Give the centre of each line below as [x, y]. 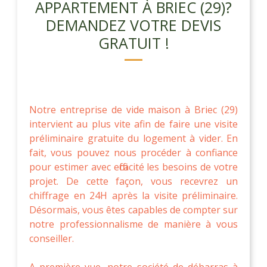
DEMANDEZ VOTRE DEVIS [133, 25]
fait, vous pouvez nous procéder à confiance [133, 152]
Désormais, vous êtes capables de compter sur [133, 209]
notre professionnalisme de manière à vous [133, 224]
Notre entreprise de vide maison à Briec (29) [133, 109]
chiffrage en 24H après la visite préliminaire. [133, 195]
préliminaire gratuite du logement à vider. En [133, 138]
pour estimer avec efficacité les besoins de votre [133, 167]
